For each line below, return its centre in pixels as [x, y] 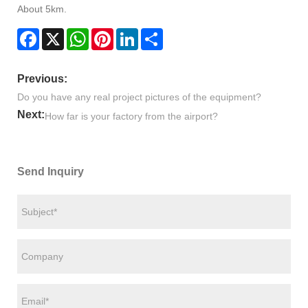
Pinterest [133, 33]
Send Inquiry [51, 172]
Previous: [42, 79]
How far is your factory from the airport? [131, 117]
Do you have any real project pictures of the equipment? [139, 97]
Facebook [61, 33]
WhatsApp [111, 33]
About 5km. [42, 9]
